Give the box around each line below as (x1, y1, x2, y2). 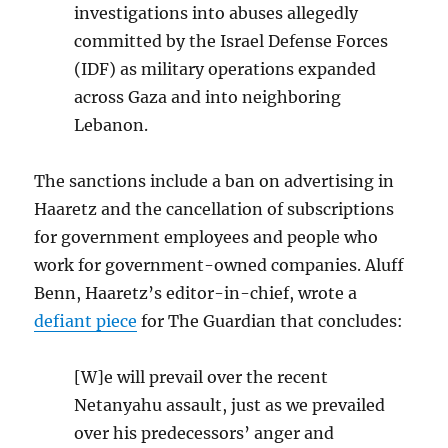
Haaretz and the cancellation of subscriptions (34, 199, 395, 220)
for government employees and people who (34, 227, 379, 248)
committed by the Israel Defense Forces (74, 31, 389, 52)
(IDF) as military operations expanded (74, 59, 377, 80)
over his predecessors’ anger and (74, 423, 335, 444)
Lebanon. (74, 115, 149, 136)
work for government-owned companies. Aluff (34, 255, 405, 276)
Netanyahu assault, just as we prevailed (74, 395, 386, 416)
